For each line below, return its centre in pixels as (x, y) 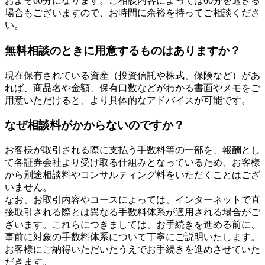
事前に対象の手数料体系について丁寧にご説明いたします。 (132, 237)
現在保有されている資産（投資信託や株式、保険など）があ (132, 75)
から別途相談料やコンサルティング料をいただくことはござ (132, 175)
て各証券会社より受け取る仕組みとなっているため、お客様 (132, 163)
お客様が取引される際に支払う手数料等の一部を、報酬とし (132, 150)
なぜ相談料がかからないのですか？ (95, 125)
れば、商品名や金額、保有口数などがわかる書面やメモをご (132, 88)
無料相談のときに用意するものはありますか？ (123, 51)
